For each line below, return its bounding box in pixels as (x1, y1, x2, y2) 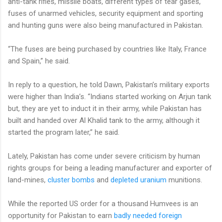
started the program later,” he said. (8, 127, 119, 137)
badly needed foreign (114, 211, 182, 220)
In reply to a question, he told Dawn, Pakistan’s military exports (8, 80, 210, 89)
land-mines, (8, 175, 48, 184)
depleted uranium (111, 175, 166, 184)
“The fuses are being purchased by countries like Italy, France (8, 44, 207, 54)
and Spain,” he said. (8, 56, 70, 65)
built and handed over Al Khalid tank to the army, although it (8, 115, 200, 125)
